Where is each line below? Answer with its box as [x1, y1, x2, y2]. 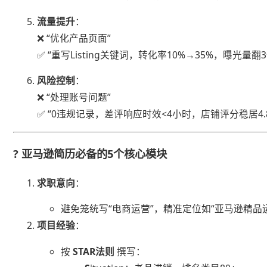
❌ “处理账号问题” [37, 91, 111, 104]
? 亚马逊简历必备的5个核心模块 [13, 146, 167, 162]
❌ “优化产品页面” [37, 31, 111, 45]
